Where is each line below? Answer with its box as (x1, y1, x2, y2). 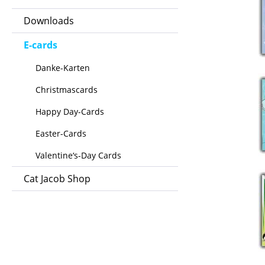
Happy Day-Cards (35, 106, 104, 117)
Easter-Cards (35, 128, 86, 139)
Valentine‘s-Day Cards (35, 150, 121, 161)
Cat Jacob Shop (24, 172, 91, 185)
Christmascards (35, 84, 98, 95)
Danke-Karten (35, 62, 90, 73)
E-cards (24, 38, 57, 51)
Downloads (24, 14, 74, 27)
